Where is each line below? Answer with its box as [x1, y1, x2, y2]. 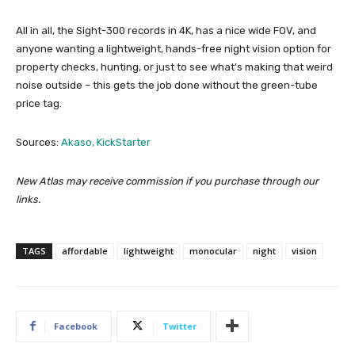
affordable [62, 244, 108, 257]
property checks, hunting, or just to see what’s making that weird [16, 60, 333, 73]
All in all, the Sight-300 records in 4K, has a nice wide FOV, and [16, 24, 316, 36]
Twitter [162, 319, 197, 332]
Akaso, [61, 136, 94, 148]
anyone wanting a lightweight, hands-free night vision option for [16, 42, 331, 55]
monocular [189, 244, 237, 257]
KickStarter [97, 136, 151, 148]
